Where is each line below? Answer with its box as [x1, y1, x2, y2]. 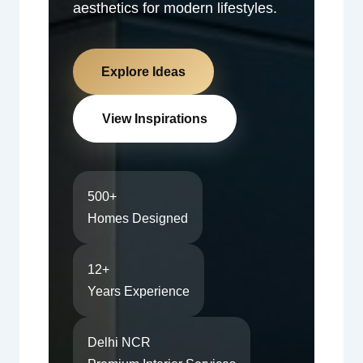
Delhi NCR [87, 335, 151, 350]
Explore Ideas [100, 65, 186, 79]
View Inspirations [101, 112, 207, 126]
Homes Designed [87, 211, 188, 226]
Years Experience [87, 284, 190, 299]
